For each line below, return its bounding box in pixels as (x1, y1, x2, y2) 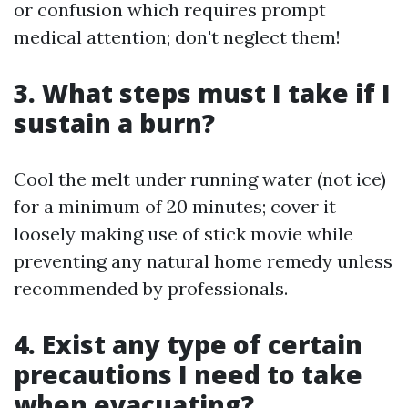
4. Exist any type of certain (14, 327, 362, 362)
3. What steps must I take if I (14, 76, 391, 110)
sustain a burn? (14, 106, 215, 140)
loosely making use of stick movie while (14, 222, 353, 245)
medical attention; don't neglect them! (14, 25, 341, 48)
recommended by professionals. (14, 277, 288, 300)
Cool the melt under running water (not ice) (14, 168, 386, 190)
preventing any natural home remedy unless (14, 250, 393, 272)
